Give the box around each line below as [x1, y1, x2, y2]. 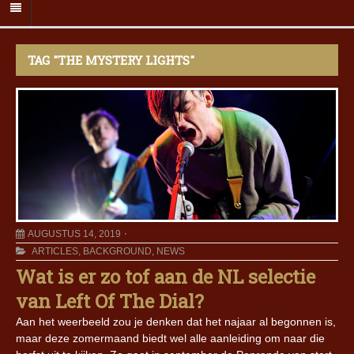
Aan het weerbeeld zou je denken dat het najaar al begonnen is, [16, 315, 336, 329]
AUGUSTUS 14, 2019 [28, 228, 121, 240]
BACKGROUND [83, 246, 152, 258]
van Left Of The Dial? [16, 288, 204, 314]
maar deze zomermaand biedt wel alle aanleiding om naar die [16, 332, 325, 345]
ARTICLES [32, 246, 78, 258]
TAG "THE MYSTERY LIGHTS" [28, 52, 194, 69]
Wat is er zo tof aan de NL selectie [16, 264, 315, 290]
